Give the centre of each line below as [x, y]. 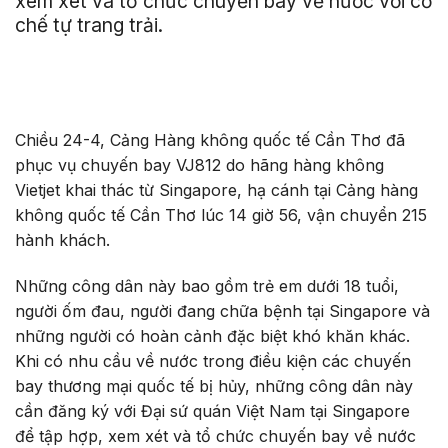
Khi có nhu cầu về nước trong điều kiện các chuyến [213, 361]
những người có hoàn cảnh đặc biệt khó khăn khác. [212, 336]
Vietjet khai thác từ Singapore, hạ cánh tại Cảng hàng [216, 190]
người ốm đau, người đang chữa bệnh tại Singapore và [222, 311]
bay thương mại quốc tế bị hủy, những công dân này [214, 386]
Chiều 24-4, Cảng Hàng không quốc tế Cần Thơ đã [210, 140]
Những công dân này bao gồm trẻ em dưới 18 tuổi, [207, 286]
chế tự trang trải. [89, 24]
